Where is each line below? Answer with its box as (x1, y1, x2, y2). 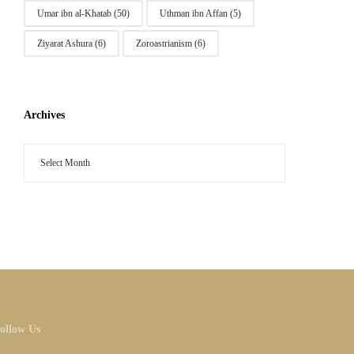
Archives (24, 108, 65, 121)
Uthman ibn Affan (160, 7, 228, 19)
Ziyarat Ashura (37, 37, 92, 49)
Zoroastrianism (136, 37, 192, 49)
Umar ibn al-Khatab (37, 7, 111, 19)
